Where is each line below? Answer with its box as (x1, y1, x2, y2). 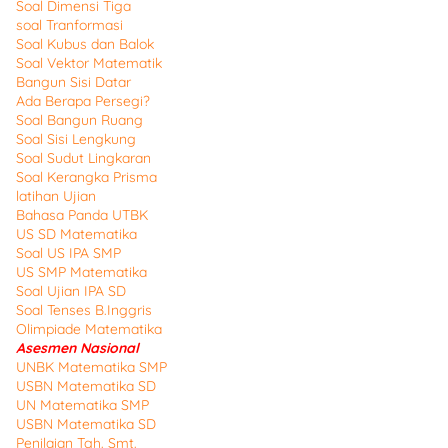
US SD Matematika (16, 225, 137, 243)
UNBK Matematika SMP (16, 358, 167, 376)
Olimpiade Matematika (16, 320, 162, 338)
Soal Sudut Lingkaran (16, 149, 151, 167)
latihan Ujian (16, 187, 96, 205)
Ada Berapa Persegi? (16, 92, 150, 110)
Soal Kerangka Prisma (16, 168, 157, 186)
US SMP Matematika (16, 263, 147, 281)
